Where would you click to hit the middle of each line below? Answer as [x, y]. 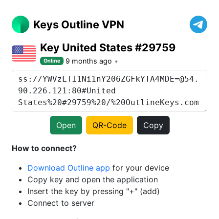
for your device [140, 168]
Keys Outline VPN [79, 24]
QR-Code [109, 125]
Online [52, 61]
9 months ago [89, 61]
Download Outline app [69, 168]
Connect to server [61, 203]
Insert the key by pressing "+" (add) [94, 191]
